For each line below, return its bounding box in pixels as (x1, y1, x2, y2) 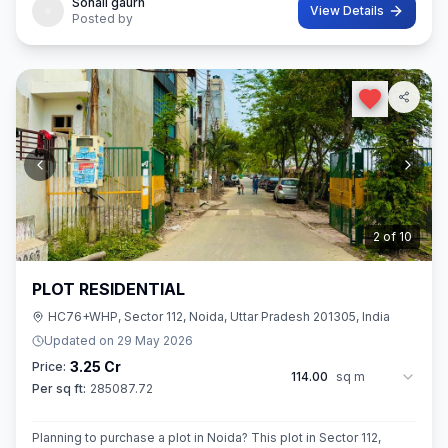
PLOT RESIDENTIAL (32, 279, 185, 299)
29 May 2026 (117, 333, 193, 348)
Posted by (72, 11, 133, 26)
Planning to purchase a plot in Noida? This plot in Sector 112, (32, 430, 381, 445)
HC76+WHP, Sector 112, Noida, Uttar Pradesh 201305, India (48, 309, 390, 324)
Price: (32, 359, 66, 374)
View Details (310, 3, 384, 18)
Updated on (44, 333, 117, 348)
